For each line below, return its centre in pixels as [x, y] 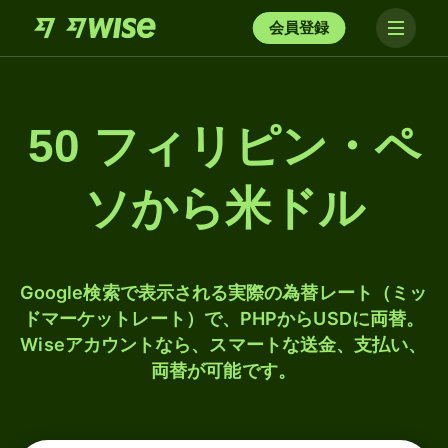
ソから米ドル [224, 208]
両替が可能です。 [223, 370]
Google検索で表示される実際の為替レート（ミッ [223, 292]
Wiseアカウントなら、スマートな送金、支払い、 [223, 344]
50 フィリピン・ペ [224, 146]
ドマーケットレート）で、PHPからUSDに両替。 [223, 318]
